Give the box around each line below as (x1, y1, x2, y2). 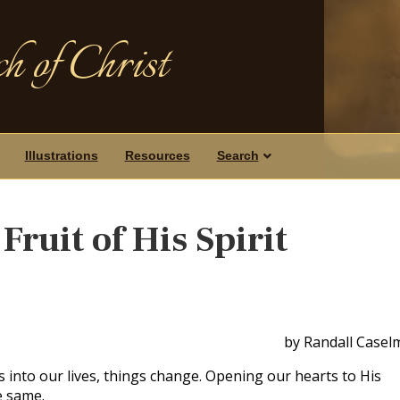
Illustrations (24, 148, 98, 162)
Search (216, 148, 259, 162)
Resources (124, 148, 190, 162)
